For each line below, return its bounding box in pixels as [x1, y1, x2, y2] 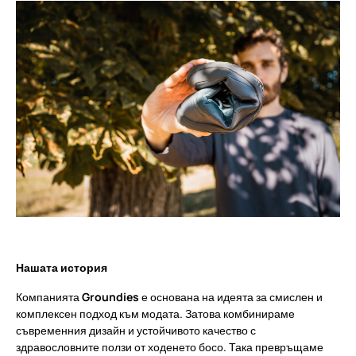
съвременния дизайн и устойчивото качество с [16, 323, 256, 338]
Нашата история [16, 260, 107, 275]
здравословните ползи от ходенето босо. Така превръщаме [16, 339, 323, 354]
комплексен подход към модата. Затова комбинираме [16, 306, 295, 321]
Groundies [82, 289, 139, 304]
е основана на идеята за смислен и [139, 289, 323, 304]
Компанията [16, 289, 82, 304]
